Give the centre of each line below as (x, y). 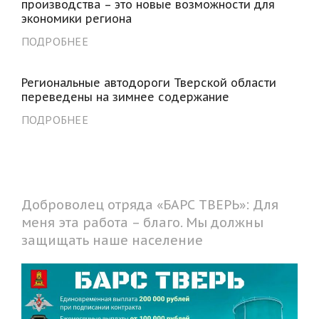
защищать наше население (112, 240)
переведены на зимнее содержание (125, 96)
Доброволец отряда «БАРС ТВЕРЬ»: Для (150, 204)
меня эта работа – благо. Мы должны (142, 222)
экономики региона (76, 18)
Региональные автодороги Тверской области (148, 82)
